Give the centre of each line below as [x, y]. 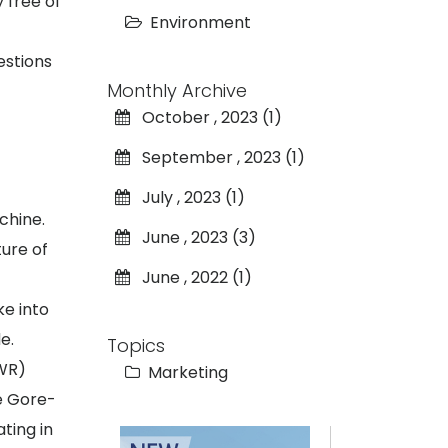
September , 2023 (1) [217, 157]
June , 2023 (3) [192, 237]
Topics [135, 345]
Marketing [185, 372]
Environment [200, 22]
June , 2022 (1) [190, 277]
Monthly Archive [176, 90]
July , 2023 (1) [187, 197]
